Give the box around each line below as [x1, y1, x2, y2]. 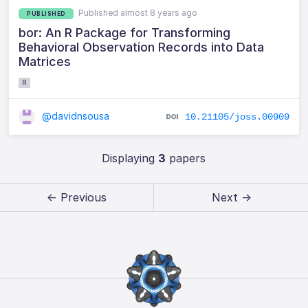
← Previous [46, 190, 107, 205]
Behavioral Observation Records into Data [19, 40, 265, 55]
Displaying [102, 151, 159, 166]
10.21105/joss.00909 [184, 111, 289, 122]
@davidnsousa [39, 110, 110, 122]
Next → [211, 190, 252, 205]
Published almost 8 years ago [78, 8, 198, 19]
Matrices [19, 54, 71, 69]
